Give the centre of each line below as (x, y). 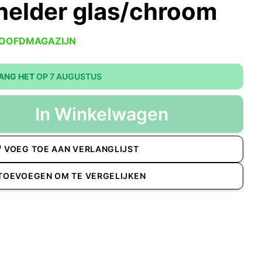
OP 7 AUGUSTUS (69, 77)
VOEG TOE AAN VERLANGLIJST (72, 149)
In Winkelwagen (101, 114)
